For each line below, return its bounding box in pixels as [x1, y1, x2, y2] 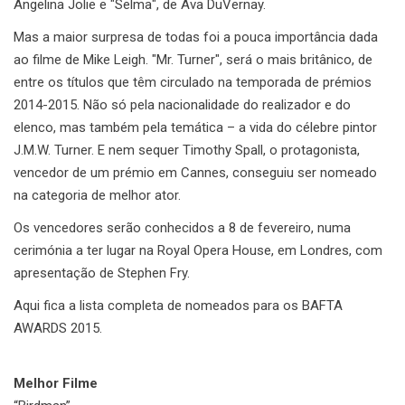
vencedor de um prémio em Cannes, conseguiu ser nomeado [14, 164, 377, 181]
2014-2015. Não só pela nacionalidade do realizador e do [14, 96, 351, 113]
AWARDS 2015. [14, 319, 102, 336]
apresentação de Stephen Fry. [14, 264, 190, 281]
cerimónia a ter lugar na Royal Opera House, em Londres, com [14, 241, 382, 259]
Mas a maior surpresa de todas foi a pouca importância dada [14, 28, 378, 45]
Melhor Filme [14, 374, 98, 391]
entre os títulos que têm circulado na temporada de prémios [14, 73, 372, 90]
